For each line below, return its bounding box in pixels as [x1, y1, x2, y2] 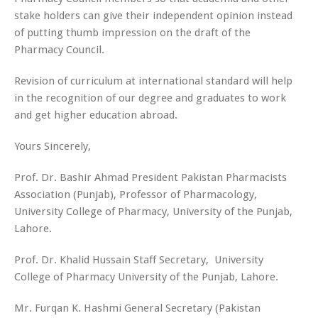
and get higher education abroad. [14, 108, 177, 121]
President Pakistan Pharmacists [131, 170, 287, 184]
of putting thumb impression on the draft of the [14, 26, 251, 39]
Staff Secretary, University [133, 253, 263, 266]
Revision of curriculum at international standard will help [14, 74, 292, 87]
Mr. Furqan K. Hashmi [14, 301, 124, 314]
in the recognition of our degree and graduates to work [14, 91, 286, 104]
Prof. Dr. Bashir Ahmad [14, 170, 131, 184]
